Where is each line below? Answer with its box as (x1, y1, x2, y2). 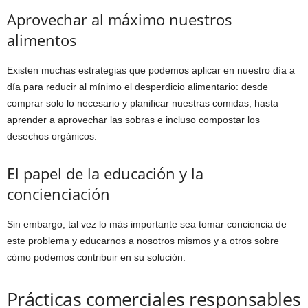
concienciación (7, 184, 110, 205)
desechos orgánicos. (7, 131, 97, 142)
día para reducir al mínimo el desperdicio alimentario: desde (7, 81, 268, 93)
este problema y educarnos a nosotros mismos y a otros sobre (7, 235, 279, 247)
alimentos (7, 30, 77, 51)
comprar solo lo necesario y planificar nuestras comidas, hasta (7, 98, 278, 109)
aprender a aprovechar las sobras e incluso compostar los (7, 114, 260, 126)
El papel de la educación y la (7, 163, 203, 184)
